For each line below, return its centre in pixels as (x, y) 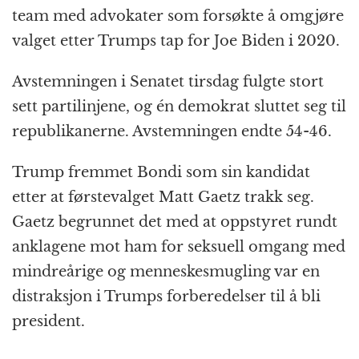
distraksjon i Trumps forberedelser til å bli (166, 296)
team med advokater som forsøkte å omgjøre (178, 16)
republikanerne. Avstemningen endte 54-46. (172, 131)
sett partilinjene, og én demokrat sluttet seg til (179, 106)
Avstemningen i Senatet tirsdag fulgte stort (168, 81)
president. (48, 321)
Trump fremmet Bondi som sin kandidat (161, 172)
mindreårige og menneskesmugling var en (166, 271)
